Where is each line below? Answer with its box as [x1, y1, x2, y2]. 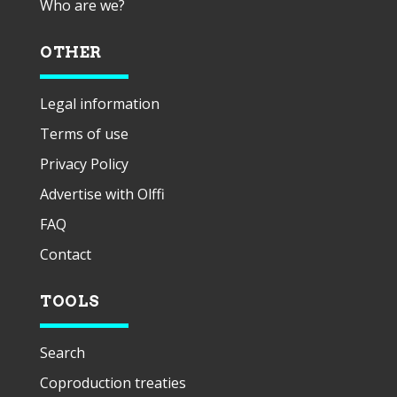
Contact [40, 244, 91, 264]
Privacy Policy [40, 153, 128, 174]
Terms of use [40, 123, 128, 144]
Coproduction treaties [40, 372, 186, 393]
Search [40, 342, 85, 362]
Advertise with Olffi [40, 183, 165, 204]
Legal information [40, 93, 160, 113]
